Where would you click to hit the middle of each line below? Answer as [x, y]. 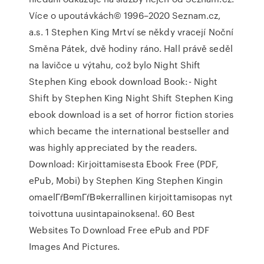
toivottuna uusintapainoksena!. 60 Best [112, 213]
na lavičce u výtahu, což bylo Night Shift [115, 65]
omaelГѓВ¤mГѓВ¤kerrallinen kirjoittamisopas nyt [131, 197]
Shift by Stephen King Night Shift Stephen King [131, 98]
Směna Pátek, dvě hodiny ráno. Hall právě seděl [131, 48]
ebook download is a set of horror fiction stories [131, 114]
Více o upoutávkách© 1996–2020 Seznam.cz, [125, 15]
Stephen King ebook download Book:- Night [123, 81]
